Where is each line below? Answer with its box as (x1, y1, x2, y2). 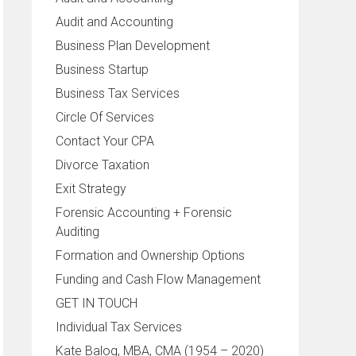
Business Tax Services (56, 85, 180, 101)
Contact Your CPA (56, 133, 154, 149)
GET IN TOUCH (56, 295, 137, 311)
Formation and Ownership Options (56, 247, 245, 263)
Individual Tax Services (56, 319, 182, 335)
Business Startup (56, 61, 149, 77)
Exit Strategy (56, 180, 126, 196)
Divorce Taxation (56, 157, 149, 172)
